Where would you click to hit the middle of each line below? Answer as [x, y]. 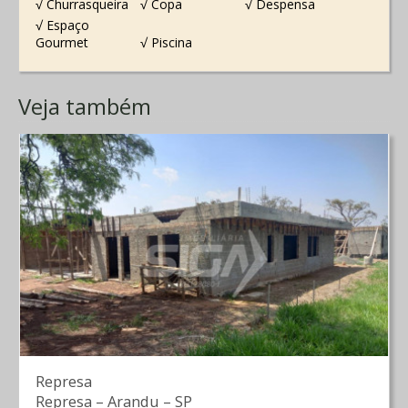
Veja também [85, 106]
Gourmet [61, 43]
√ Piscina [166, 43]
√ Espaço [62, 25]
